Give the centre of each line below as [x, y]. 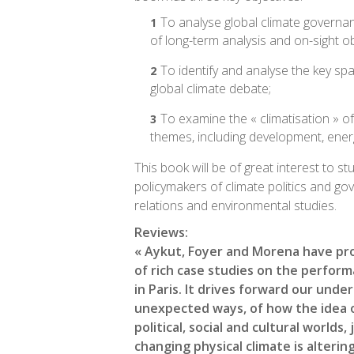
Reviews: [161, 232]
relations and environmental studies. [235, 205]
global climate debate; [211, 88]
